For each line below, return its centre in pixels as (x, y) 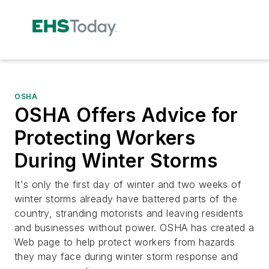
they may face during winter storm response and (126, 256)
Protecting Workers (105, 138)
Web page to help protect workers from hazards (125, 242)
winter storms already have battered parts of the (126, 198)
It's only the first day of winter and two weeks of (128, 184)
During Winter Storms (116, 160)
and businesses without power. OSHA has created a (134, 227)
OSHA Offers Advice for (126, 115)
